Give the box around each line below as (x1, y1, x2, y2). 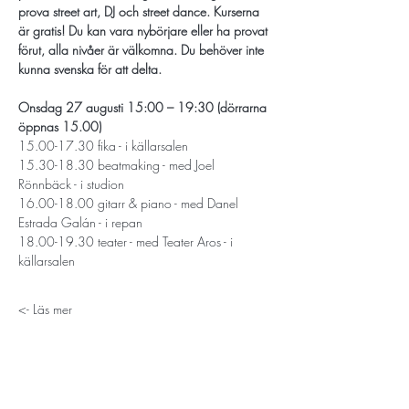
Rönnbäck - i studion (18, 175, 124, 193)
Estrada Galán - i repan (18, 214, 142, 231)
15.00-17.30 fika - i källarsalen (18, 137, 188, 154)
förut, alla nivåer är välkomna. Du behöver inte (18, 41, 267, 58)
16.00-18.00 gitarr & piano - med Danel (18, 194, 242, 212)
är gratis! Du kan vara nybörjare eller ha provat (18, 22, 271, 39)
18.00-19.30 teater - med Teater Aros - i (18, 233, 236, 250)
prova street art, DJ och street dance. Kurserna (18, 3, 263, 20)
